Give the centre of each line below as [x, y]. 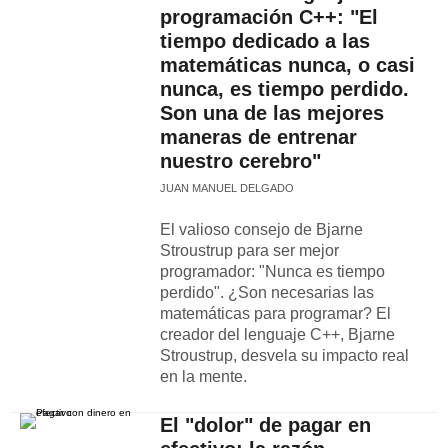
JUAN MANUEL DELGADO [227, 188]
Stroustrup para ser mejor [249, 250]
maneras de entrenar [258, 137]
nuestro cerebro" [240, 161]
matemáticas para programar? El [275, 313]
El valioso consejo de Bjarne [261, 229]
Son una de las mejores [272, 113]
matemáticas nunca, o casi [287, 65]
